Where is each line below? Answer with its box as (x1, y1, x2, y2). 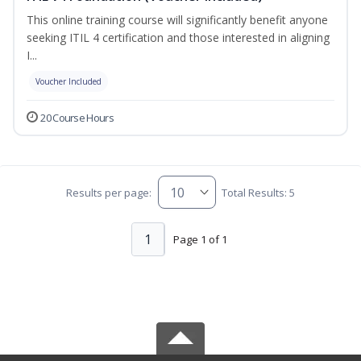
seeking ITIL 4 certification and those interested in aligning (27, 30, 330, 46)
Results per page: (66, 185, 152, 200)
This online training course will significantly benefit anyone (27, 12, 328, 28)
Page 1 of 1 (172, 231, 227, 247)
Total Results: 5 (221, 185, 295, 200)
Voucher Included (35, 76, 102, 88)
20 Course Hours (40, 110, 114, 126)
